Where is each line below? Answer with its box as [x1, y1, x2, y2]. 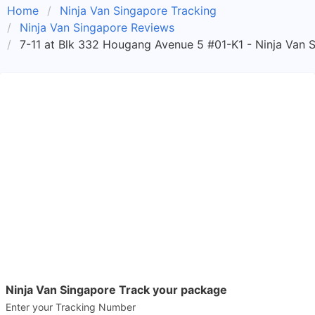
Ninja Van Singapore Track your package [6, 283, 227, 297]
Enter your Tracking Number [6, 301, 136, 313]
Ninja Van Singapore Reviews [20, 20, 174, 34]
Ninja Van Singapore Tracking [60, 4, 217, 18]
